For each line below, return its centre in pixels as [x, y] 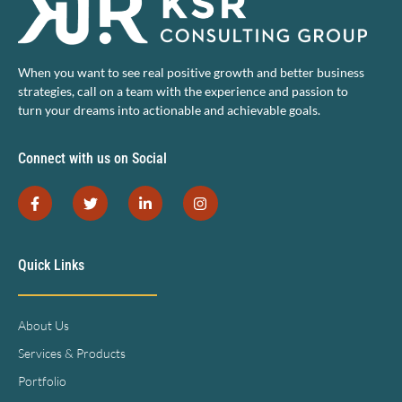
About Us [44, 326]
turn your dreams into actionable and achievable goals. [169, 110]
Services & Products [72, 354]
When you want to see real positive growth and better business [191, 73]
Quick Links [51, 265]
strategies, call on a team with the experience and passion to [183, 92]
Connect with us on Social [92, 159]
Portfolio [42, 381]
